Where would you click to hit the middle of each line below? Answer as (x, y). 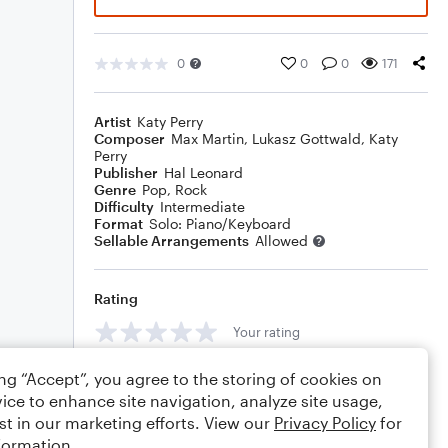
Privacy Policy (325, 422)
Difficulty (124, 206)
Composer (129, 138)
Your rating (266, 331)
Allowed (281, 240)
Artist (112, 121)
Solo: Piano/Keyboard (220, 223)
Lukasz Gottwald (306, 138)
